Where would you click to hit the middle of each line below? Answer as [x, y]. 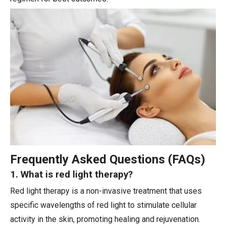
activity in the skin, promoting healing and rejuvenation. [105, 219]
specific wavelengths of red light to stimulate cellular [103, 205]
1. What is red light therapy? [71, 175]
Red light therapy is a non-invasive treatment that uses [106, 191]
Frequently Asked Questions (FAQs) [108, 160]
